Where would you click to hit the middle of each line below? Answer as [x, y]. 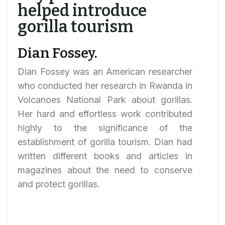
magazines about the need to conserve [105, 170]
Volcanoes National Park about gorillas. [105, 100]
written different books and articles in [105, 156]
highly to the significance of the [105, 128]
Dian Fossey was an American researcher [105, 72]
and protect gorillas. [59, 184]
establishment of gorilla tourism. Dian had [105, 142]
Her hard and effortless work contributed [105, 114]
